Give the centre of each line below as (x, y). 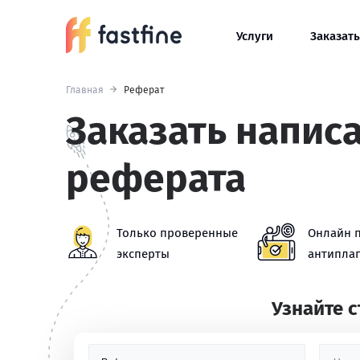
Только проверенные (177, 233)
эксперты (143, 254)
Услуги (255, 36)
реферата (156, 178)
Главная (85, 90)
